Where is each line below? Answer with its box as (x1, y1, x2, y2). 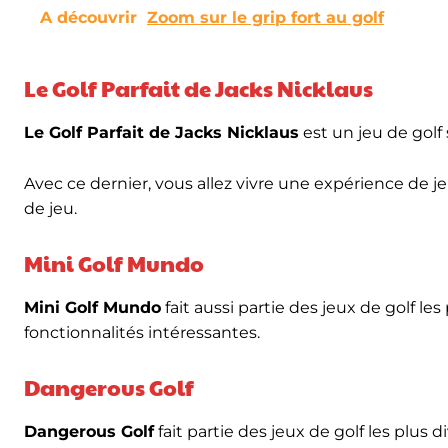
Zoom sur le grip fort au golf (147, 8, 384, 27)
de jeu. (24, 199, 77, 218)
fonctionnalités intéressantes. (24, 323, 260, 342)
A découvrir (40, 8, 137, 27)
